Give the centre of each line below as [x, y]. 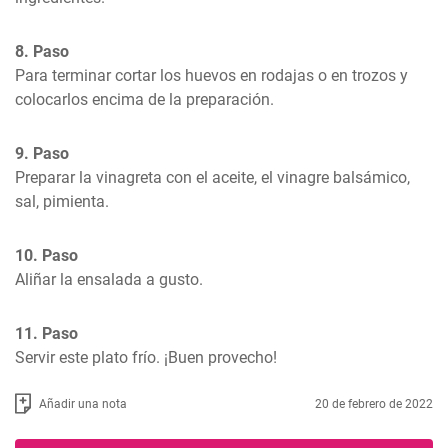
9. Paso [42, 153]
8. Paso [42, 51]
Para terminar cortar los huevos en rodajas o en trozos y [211, 75]
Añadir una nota [83, 403]
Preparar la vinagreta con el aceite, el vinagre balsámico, [212, 177]
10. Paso [46, 255]
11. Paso [46, 333]
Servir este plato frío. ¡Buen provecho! [146, 357]
